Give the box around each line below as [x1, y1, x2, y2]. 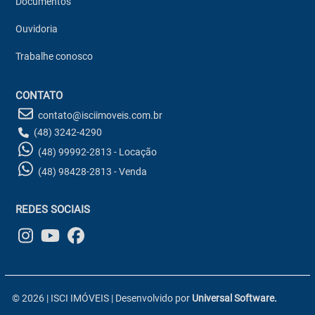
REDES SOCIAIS [15, 203, 91, 216]
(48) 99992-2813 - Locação [38, 146, 157, 157]
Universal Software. [192, 292, 278, 304]
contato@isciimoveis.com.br [36, 110, 163, 121]
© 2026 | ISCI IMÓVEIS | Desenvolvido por [12, 292, 193, 304]
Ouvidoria [15, 23, 58, 35]
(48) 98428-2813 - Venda [38, 166, 148, 177]
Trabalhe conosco [15, 51, 94, 63]
